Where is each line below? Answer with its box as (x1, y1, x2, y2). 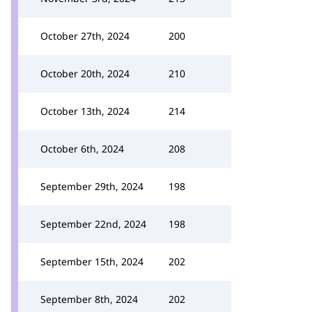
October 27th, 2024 (40, 29, 130, 42)
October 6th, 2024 (40, 142, 124, 155)
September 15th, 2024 (40, 255, 143, 268)
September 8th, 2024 (40, 292, 138, 306)
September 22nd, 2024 (40, 217, 146, 231)
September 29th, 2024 (40, 180, 143, 193)
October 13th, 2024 (40, 104, 130, 118)
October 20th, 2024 (40, 67, 130, 80)
